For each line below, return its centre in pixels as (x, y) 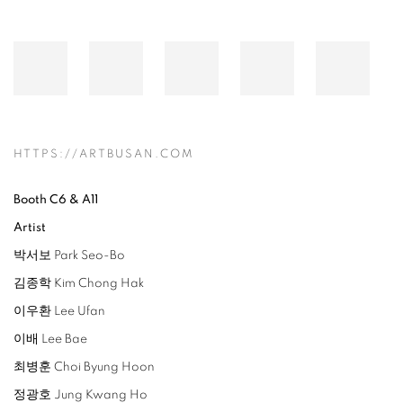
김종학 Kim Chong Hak (79, 284)
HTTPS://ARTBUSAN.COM (104, 155)
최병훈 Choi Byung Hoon (84, 367)
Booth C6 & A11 (56, 200)
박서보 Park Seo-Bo (69, 256)
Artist (30, 228)
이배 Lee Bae (50, 340)
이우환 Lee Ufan (59, 312)
